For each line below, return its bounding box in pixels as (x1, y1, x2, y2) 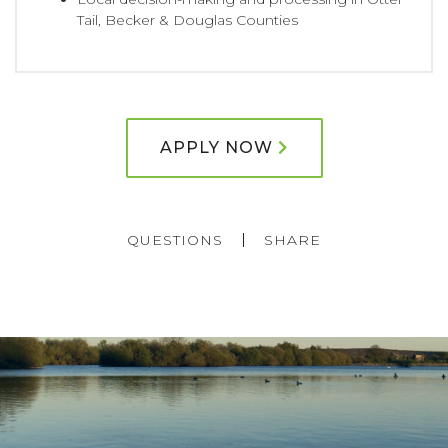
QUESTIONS (127, 230, 223, 249)
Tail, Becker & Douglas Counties (77, 10, 298, 29)
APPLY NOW (159, 137, 273, 157)
